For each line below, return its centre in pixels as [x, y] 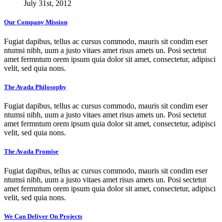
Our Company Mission [36, 22]
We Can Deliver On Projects [43, 216]
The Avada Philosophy [35, 87]
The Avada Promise [31, 152]
